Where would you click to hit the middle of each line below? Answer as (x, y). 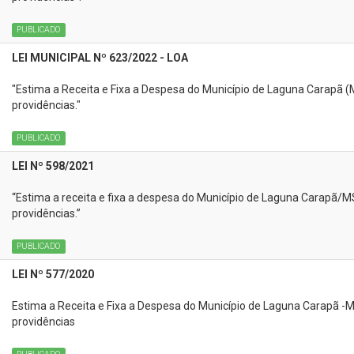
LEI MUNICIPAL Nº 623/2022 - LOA (100, 58)
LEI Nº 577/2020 (53, 274)
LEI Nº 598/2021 (53, 166)
